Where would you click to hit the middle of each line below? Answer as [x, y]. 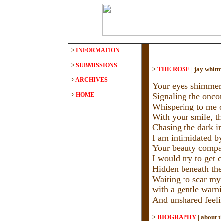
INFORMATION [98, 50]
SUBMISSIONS [97, 65]
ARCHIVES [92, 80]
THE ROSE [174, 69]
